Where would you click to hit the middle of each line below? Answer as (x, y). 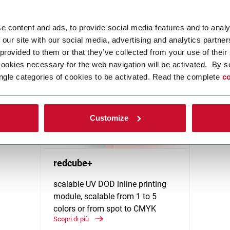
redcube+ (73, 163)
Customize (109, 118)
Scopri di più (72, 219)
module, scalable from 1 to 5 (105, 197)
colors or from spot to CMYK (104, 209)
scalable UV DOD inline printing (110, 184)
